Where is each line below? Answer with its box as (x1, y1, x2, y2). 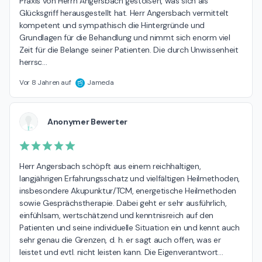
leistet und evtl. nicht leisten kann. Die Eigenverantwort (19, 246, 219, 257)
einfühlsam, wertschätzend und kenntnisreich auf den (19, 209, 214, 220)
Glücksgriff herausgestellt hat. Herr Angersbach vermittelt (19, 8, 229, 19)
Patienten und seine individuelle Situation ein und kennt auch (19, 222, 240, 233)
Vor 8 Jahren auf (19, 78, 71, 88)
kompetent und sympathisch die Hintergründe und (19, 20, 205, 31)
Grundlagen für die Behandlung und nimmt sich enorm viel (19, 32, 230, 43)
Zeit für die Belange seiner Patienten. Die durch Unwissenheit (19, 44, 239, 56)
